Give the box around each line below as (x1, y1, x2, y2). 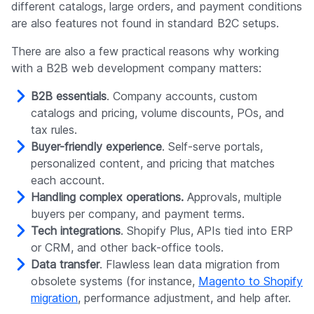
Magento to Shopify (198, 274, 303, 289)
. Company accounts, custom (107, 89, 257, 104)
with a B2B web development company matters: (11, 61, 261, 76)
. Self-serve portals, (162, 139, 263, 154)
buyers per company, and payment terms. (31, 207, 245, 221)
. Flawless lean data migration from (100, 257, 280, 272)
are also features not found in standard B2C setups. (11, 16, 279, 31)
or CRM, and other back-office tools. (31, 240, 224, 255)
